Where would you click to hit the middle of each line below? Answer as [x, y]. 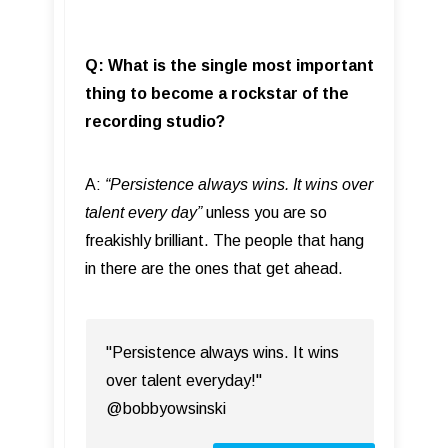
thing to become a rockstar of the [217, 93]
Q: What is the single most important [229, 65]
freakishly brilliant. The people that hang [224, 240]
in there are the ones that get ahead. [214, 268]
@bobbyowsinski [166, 408]
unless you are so [264, 212]
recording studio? [155, 121]
